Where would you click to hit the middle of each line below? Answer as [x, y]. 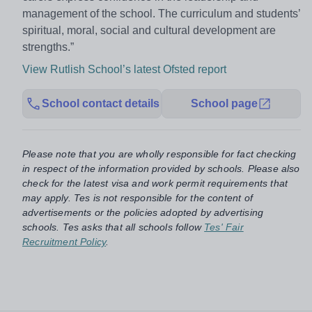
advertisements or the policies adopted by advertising [143, 212]
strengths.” [49, 47]
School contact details [100, 103]
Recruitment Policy [64, 241]
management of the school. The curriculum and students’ [161, 13]
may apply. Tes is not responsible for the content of [138, 197]
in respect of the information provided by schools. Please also [161, 168]
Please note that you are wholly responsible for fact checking [159, 154]
